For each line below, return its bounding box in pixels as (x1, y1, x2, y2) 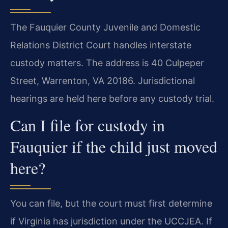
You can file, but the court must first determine (10, 198, 212, 209)
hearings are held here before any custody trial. (10, 93, 214, 104)
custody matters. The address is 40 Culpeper (10, 58, 204, 69)
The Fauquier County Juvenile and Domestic (10, 22, 201, 33)
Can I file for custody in (10, 114, 165, 136)
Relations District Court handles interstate (10, 40, 191, 51)
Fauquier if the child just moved (10, 135, 217, 158)
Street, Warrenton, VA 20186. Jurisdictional (10, 75, 195, 87)
